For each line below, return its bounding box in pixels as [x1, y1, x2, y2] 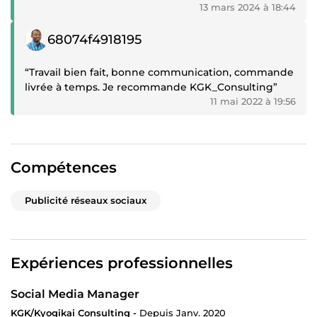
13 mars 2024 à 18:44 [200, 1, 296, 13]
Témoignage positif [24, 28, 116, 40]
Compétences [11, 158, 117, 177]
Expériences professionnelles [11, 254, 233, 272]
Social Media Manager [11, 287, 139, 301]
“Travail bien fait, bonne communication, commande [25, 66, 294, 79]
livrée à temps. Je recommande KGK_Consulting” [25, 81, 277, 94]
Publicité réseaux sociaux [25, 195, 146, 207]
